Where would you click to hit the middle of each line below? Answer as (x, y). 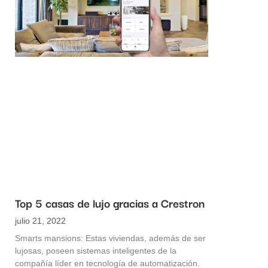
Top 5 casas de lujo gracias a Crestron (110, 203)
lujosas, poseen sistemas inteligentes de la (96, 251)
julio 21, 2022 (40, 221)
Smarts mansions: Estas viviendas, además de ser (110, 238)
